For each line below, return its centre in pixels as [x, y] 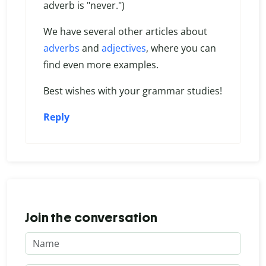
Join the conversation [91, 218]
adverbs [61, 48]
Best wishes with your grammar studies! [133, 91]
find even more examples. [101, 65]
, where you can [181, 48]
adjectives [124, 48]
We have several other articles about [125, 32]
